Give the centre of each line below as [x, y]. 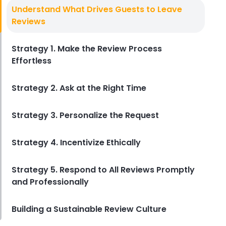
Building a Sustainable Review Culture [89, 209]
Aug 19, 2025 [160, 37]
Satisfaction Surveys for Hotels [130, 24]
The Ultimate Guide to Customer [134, 13]
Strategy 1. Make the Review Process [87, 48]
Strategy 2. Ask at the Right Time [79, 88]
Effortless [31, 61]
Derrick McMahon [102, 37]
